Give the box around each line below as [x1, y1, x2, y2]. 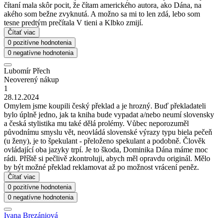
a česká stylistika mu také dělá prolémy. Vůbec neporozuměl [4, 119, 189, 128]
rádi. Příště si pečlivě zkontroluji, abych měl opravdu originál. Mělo [4, 154, 210, 163]
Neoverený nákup [4, 75, 59, 84]
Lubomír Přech [4, 67, 50, 75]
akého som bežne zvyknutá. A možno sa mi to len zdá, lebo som [4, 10, 200, 18]
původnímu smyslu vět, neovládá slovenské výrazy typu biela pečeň [4, 128, 212, 137]
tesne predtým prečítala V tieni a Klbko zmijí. [4, 18, 143, 27]
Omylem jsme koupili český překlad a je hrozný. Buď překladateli [4, 102, 206, 110]
